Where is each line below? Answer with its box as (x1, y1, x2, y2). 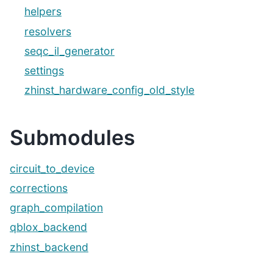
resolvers (24, 24, 71, 38)
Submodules (10, 125, 135, 151)
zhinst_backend (10, 240, 88, 253)
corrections (10, 182, 68, 195)
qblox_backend (10, 221, 87, 234)
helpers (24, 5, 62, 18)
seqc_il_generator (24, 44, 115, 57)
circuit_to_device (10, 161, 94, 175)
